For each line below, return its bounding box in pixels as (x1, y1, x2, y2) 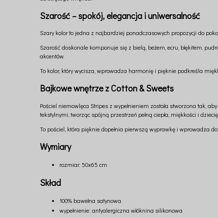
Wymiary (40, 141, 71, 153)
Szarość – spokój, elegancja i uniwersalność (40, 9, 200, 21)
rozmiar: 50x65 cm (59, 161, 107, 169)
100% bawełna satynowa (59, 197, 121, 205)
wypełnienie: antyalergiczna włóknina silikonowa (59, 206, 182, 215)
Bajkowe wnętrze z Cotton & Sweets (40, 82, 174, 94)
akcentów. (40, 52, 64, 60)
